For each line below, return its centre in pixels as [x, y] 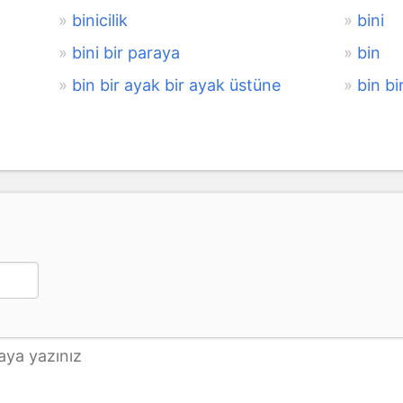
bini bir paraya [125, 52]
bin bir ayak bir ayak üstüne [176, 85]
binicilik [99, 20]
